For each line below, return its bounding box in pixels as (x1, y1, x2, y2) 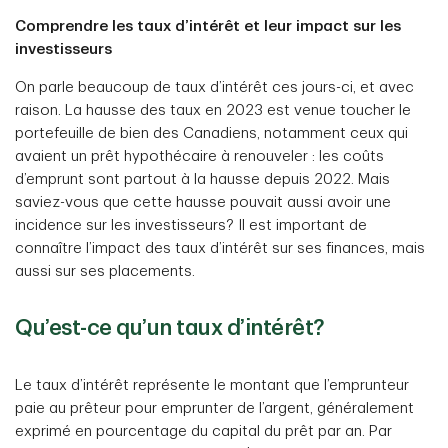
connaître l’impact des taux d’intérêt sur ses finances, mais (15, 241, 425, 256)
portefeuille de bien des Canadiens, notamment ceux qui (15, 126, 408, 141)
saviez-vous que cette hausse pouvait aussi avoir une (15, 195, 391, 210)
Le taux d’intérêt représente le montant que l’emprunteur (15, 378, 409, 393)
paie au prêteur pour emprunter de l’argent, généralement (15, 401, 414, 416)
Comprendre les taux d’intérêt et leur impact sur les (15, 19, 401, 34)
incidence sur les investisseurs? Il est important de (15, 218, 367, 233)
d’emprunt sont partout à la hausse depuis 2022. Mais (15, 172, 390, 187)
